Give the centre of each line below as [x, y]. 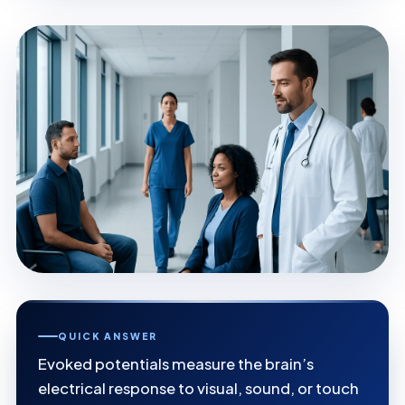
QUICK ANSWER [108, 336]
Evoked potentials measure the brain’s [176, 364]
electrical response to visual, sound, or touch [198, 389]
